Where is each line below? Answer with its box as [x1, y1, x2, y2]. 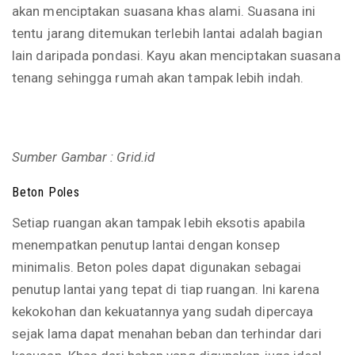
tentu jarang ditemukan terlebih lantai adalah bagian [12, 25, 323, 41]
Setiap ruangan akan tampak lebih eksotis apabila [12, 215, 306, 231]
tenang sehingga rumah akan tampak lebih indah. [12, 70, 304, 86]
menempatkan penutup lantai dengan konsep [12, 237, 280, 253]
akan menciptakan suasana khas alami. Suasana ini [12, 3, 316, 19]
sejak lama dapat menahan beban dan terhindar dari [12, 326, 323, 342]
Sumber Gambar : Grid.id [12, 149, 155, 165]
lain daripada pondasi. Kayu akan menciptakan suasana [12, 48, 341, 63]
